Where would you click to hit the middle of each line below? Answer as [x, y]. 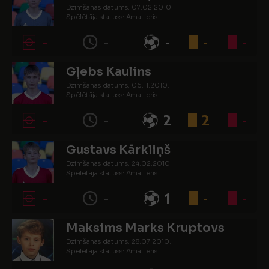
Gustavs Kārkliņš [118, 150]
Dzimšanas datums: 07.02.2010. [119, 7]
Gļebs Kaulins [109, 72]
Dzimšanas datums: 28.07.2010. [119, 241]
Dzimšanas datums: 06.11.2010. [118, 85]
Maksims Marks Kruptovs [145, 228]
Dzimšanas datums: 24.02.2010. [119, 163]
